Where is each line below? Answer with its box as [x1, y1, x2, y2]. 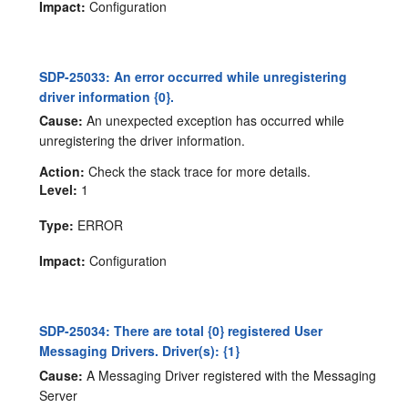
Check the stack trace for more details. [85, 162, 311, 181]
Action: [39, 162, 86, 181]
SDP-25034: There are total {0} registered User [39, 321, 323, 341]
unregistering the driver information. [39, 131, 246, 150]
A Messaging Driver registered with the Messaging [83, 366, 377, 385]
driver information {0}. [39, 87, 175, 106]
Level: [39, 180, 78, 199]
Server [39, 386, 78, 405]
